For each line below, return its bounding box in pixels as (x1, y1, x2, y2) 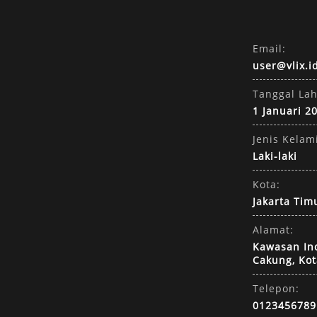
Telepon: (253, 281, 299, 295)
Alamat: (253, 222, 294, 236)
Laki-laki (253, 149, 297, 163)
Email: (253, 41, 286, 55)
